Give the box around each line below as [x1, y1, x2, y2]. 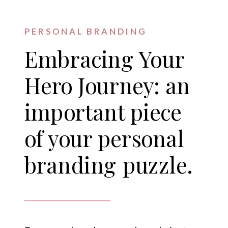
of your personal [24, 122, 184, 153]
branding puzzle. [24, 149, 192, 179]
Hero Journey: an [24, 70, 190, 100]
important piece [24, 96, 181, 126]
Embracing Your [24, 43, 184, 74]
